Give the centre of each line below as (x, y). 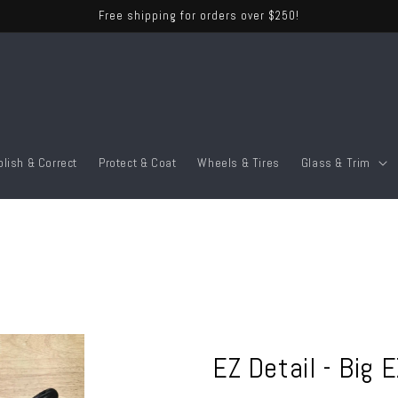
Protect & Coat (138, 163)
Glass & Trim (336, 163)
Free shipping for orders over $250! (199, 16)
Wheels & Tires (239, 163)
